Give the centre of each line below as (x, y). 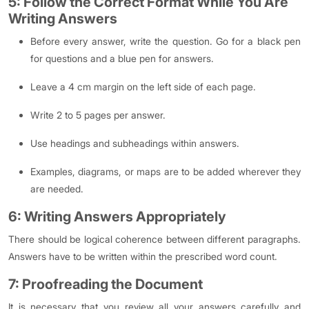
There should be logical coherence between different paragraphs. (154, 239)
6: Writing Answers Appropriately (117, 217)
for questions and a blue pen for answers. (122, 59)
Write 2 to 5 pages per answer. (98, 115)
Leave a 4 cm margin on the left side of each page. (143, 87)
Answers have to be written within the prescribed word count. (143, 257)
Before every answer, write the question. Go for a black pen (166, 41)
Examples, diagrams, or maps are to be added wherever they (166, 172)
